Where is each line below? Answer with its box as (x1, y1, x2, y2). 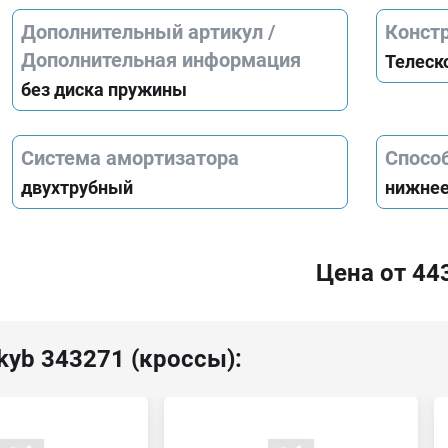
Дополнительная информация (21, 48, 301, 72)
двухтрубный (21, 177, 133, 198)
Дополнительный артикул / (21, 20, 275, 44)
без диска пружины (21, 79, 187, 100)
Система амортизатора (21, 146, 239, 170)
